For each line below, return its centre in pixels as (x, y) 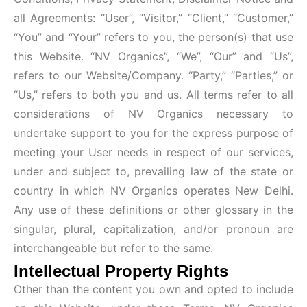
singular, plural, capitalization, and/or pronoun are (153, 229)
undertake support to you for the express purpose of (153, 133)
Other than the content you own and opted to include (153, 289)
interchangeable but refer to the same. (113, 248)
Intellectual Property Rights (121, 271)
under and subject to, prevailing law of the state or (153, 171)
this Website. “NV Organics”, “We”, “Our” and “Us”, (153, 56)
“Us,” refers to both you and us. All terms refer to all (153, 94)
